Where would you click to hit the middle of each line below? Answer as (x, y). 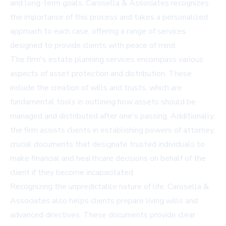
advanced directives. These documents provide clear (103, 215)
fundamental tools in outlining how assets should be (103, 102)
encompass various (169, 60)
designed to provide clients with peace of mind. (93, 46)
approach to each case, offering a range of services (98, 32)
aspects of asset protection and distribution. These (101, 74)
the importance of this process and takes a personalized (109, 17)
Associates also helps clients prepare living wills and (104, 201)
